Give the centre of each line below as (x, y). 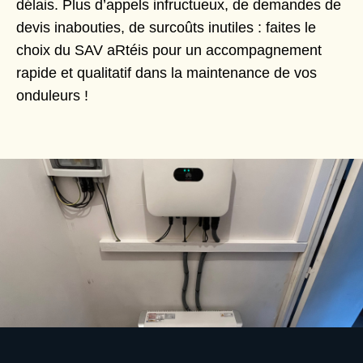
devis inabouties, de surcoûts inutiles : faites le (166, 27)
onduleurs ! (52, 95)
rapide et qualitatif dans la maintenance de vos (167, 73)
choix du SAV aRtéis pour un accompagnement (169, 50)
